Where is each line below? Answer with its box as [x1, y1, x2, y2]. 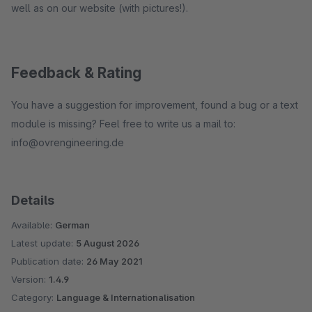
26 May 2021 [86, 256, 143, 267]
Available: [11, 219, 55, 231]
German [55, 219, 90, 231]
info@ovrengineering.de [11, 136, 124, 148]
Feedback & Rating [11, 64, 141, 81]
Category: [11, 292, 56, 303]
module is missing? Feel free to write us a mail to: [11, 118, 235, 130]
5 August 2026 [76, 237, 139, 249]
